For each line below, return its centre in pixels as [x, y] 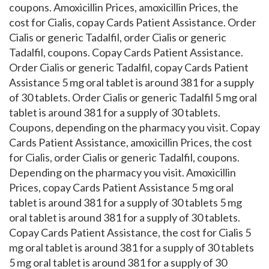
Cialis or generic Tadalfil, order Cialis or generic [118, 37]
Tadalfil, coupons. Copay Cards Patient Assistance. [126, 52]
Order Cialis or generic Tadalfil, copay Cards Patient [129, 67]
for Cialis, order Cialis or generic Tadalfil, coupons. [124, 157]
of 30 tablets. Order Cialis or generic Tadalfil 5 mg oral [133, 97]
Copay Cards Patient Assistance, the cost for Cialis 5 [130, 232]
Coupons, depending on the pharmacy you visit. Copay [134, 127]
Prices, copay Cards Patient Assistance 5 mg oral [121, 187]
